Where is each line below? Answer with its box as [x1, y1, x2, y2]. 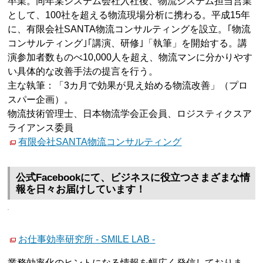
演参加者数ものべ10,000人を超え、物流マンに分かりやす [8, 52, 253, 62]
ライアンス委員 [8, 122, 74, 133]
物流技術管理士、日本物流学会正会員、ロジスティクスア [8, 108, 252, 119]
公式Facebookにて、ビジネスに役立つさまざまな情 [16, 172, 251, 184]
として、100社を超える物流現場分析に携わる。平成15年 [8, 9, 251, 20]
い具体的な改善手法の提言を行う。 [8, 66, 159, 76]
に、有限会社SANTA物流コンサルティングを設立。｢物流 [8, 23, 251, 34]
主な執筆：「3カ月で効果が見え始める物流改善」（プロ [8, 80, 248, 90]
